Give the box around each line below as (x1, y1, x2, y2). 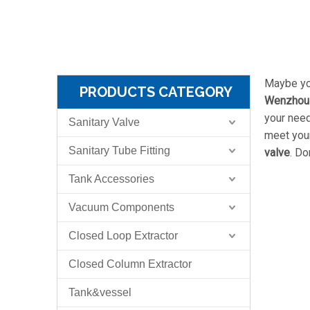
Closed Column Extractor (69, 258, 192, 270)
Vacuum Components (69, 201, 174, 213)
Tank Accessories (69, 173, 154, 185)
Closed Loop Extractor (69, 230, 178, 241)
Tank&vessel (69, 286, 131, 298)
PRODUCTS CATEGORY (80, 84, 232, 100)
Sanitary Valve (69, 116, 140, 128)
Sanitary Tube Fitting (69, 145, 170, 156)
